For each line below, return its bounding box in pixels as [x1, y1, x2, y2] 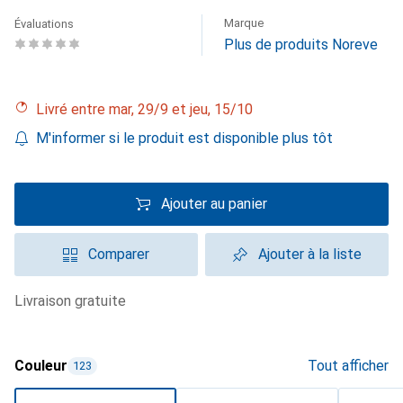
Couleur [14, 357, 67, 374]
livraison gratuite [22, 292, 126, 309]
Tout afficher [308, 357, 389, 374]
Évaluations [14, 17, 74, 31]
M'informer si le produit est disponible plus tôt [36, 130, 333, 147]
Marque [224, 16, 264, 30]
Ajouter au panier [161, 195, 267, 212]
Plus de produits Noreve [224, 36, 378, 53]
